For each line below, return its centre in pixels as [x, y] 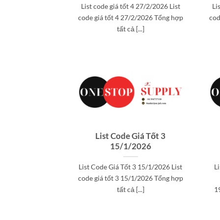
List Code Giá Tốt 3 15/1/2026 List [131, 166]
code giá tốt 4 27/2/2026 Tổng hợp [130, 17]
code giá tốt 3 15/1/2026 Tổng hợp [130, 178]
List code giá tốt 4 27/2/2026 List [130, 6]
